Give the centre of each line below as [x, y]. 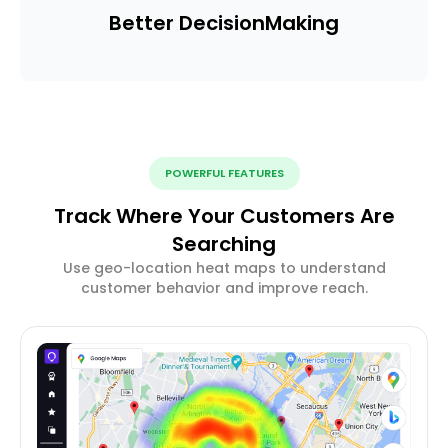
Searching [224, 244]
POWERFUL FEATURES [224, 173]
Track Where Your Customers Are [224, 216]
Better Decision [187, 23]
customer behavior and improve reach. [224, 288]
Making [302, 23]
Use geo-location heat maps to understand [224, 268]
